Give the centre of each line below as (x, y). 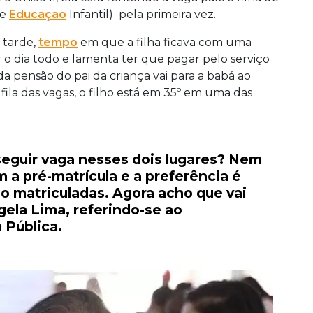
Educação (38, 15)
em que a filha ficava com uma (165, 43)
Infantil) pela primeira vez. (141, 15)
